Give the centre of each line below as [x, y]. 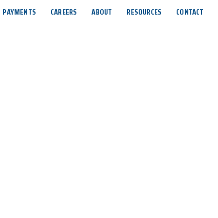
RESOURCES [144, 12]
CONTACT [190, 12]
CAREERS [64, 12]
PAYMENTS [19, 12]
